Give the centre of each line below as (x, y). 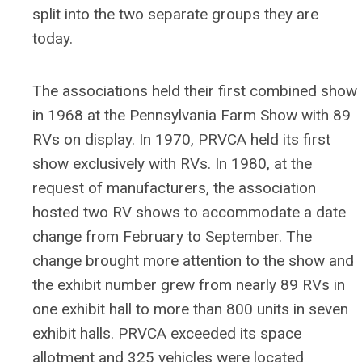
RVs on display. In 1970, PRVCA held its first (181, 139)
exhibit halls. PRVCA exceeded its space (167, 333)
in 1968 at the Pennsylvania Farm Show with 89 (192, 115)
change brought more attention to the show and (193, 261)
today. (53, 38)
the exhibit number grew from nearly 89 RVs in (189, 285)
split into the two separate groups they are (175, 14)
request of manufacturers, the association (174, 188)
